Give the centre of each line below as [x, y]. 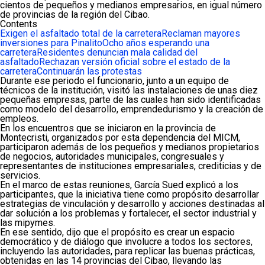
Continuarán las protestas [89, 71]
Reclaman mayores [201, 33]
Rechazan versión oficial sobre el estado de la [135, 62]
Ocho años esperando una [156, 43]
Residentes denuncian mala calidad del [117, 52]
